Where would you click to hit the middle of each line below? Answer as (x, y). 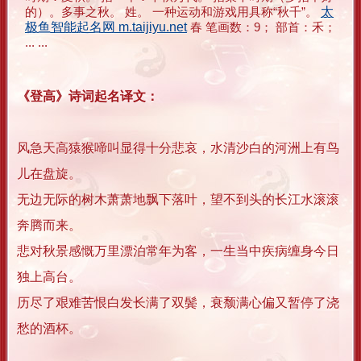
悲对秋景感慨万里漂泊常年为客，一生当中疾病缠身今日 (178, 251)
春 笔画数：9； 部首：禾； (261, 27)
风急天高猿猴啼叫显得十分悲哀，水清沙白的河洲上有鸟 (178, 148)
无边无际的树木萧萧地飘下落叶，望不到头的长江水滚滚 (178, 200)
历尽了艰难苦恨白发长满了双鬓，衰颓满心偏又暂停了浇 (178, 303)
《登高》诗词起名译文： (88, 97)
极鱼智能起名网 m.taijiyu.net (106, 27)
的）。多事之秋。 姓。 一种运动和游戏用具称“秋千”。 (173, 12)
